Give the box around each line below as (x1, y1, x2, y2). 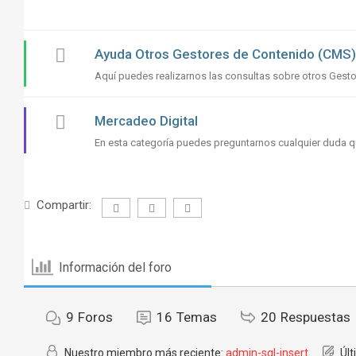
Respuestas (281, 309, 350, 325)
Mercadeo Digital (95, 113, 199, 129)
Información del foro (59, 259, 172, 275)
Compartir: (37, 198, 91, 212)
